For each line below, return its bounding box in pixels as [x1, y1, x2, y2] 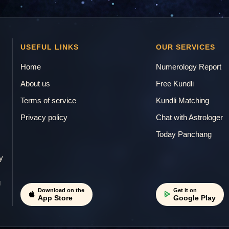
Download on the [37, 187, 84, 193]
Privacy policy [20, 112, 67, 122]
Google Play [173, 193, 216, 202]
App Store [37, 193, 73, 202]
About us [20, 79, 50, 88]
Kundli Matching [156, 96, 210, 105]
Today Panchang [156, 129, 212, 139]
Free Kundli [156, 79, 194, 88]
